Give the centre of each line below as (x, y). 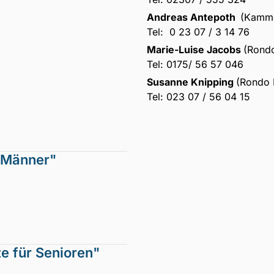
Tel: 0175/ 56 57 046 (195, 64)
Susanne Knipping (191, 82)
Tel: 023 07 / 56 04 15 (198, 96)
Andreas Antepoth (194, 17)
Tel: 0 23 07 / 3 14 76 (198, 31)
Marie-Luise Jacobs (195, 49)
